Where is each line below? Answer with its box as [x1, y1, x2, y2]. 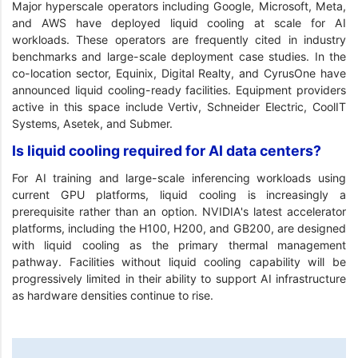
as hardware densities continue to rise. [12, 288, 213, 303]
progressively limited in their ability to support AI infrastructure [12, 272, 346, 286]
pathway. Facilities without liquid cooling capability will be [12, 255, 346, 269]
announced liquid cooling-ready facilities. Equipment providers [12, 83, 346, 97]
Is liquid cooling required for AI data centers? [12, 141, 321, 159]
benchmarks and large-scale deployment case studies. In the [12, 50, 346, 64]
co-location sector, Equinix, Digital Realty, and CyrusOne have [12, 66, 346, 81]
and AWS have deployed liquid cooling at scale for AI [12, 16, 346, 30]
